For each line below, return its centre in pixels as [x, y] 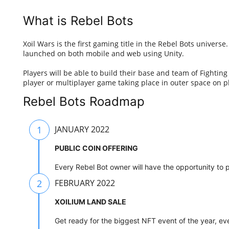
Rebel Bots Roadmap [84, 102]
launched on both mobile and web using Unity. [104, 54]
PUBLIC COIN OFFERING [96, 148]
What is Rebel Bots [78, 21]
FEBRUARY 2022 [85, 183]
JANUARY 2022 [82, 130]
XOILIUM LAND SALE [90, 202]
